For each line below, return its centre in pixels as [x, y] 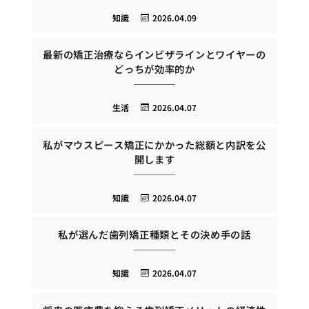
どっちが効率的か [154, 69]
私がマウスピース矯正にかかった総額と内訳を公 [154, 144]
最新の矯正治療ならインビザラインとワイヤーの [154, 54]
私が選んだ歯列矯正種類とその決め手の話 [154, 235]
